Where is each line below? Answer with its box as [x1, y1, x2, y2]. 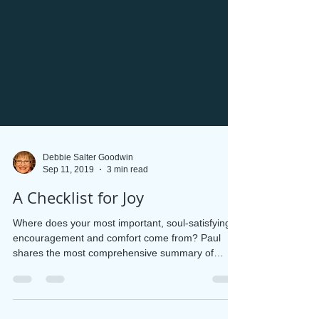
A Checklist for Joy [13, 264, 144, 285]
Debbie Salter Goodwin [43, 229, 133, 239]
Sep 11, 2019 [43, 241, 94, 251]
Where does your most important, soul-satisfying [13, 294, 231, 305]
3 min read [107, 241, 148, 251]
